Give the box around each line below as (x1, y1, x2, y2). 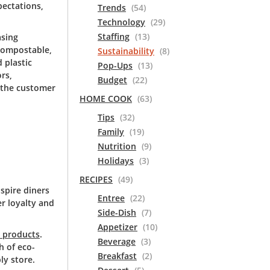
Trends (98, 2, 126, 13)
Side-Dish (98, 207, 136, 218)
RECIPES (80, 174, 113, 185)
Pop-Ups (98, 60, 133, 71)
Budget (98, 74, 127, 86)
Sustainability (98, 45, 154, 57)
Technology (98, 16, 145, 28)
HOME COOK (80, 93, 132, 104)
